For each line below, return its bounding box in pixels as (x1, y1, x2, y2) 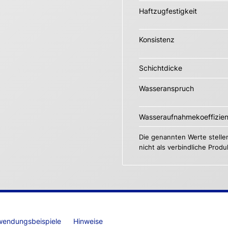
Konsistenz (139, 35, 175, 44)
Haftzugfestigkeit (139, 6, 197, 15)
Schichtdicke (139, 64, 182, 73)
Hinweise (73, 217, 103, 226)
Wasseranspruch (139, 83, 194, 93)
